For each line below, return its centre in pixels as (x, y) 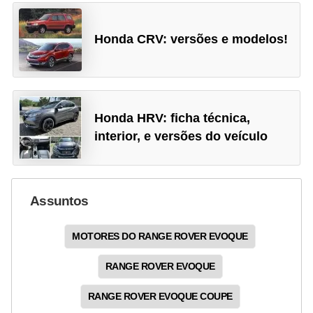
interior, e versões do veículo (181, 136)
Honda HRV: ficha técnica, (173, 118)
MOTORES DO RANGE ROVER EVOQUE (160, 236)
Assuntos (59, 201)
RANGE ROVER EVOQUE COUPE (160, 296)
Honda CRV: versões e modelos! (191, 39)
